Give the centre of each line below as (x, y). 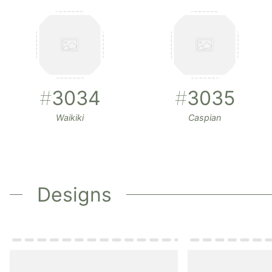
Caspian (205, 117)
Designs (74, 194)
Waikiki (70, 117)
